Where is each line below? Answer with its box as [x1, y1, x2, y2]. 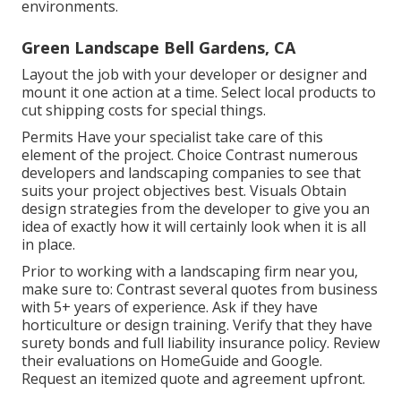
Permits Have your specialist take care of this [21, 126, 323, 147]
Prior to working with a [21, 260, 180, 281]
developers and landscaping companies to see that [21, 162, 361, 183]
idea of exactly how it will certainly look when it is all [21, 216, 366, 236]
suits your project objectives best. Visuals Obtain [21, 180, 346, 200]
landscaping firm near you [180, 260, 354, 281]
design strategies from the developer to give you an [21, 198, 370, 218]
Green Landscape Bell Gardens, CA [21, 36, 295, 58]
